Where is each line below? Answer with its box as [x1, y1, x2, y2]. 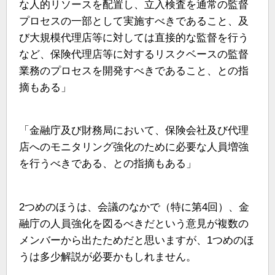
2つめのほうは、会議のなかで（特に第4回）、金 [19, 201, 249, 213]
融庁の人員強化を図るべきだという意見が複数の [19, 217, 249, 230]
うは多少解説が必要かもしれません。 [19, 250, 196, 263]
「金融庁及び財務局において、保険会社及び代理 [19, 125, 249, 137]
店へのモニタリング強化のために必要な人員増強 [19, 141, 249, 153]
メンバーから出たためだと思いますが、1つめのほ [19, 234, 254, 246]
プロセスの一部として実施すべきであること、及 [19, 15, 249, 28]
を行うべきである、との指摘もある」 [19, 158, 196, 170]
